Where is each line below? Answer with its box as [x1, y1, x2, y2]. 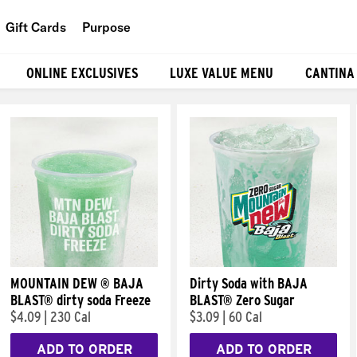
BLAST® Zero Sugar [190, 292, 295, 308]
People [111, 55, 151, 72]
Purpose [82, 18, 131, 35]
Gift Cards [6, 18, 66, 35]
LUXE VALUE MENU [170, 64, 273, 81]
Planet [111, 91, 148, 108]
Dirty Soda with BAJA [190, 275, 308, 292]
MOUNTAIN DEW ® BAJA [10, 275, 143, 292]
